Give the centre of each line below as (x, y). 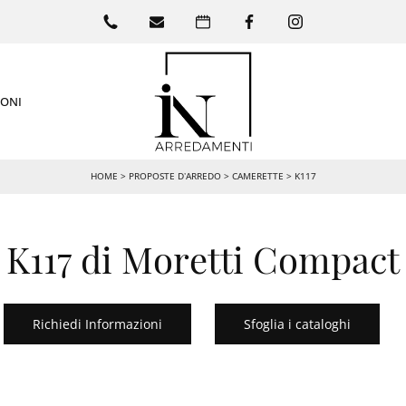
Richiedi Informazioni (97, 324)
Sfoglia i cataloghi (297, 324)
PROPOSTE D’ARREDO (174, 176)
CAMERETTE (257, 176)
